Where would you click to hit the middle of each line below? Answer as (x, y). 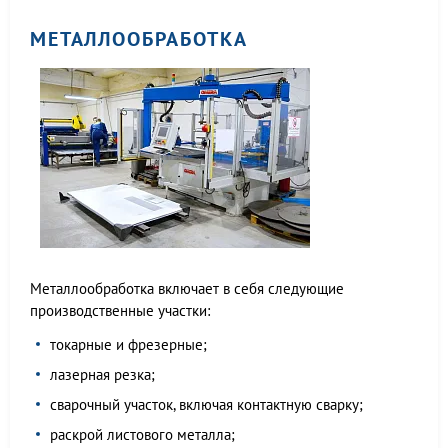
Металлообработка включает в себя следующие (187, 288)
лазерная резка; (102, 374)
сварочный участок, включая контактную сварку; (206, 404)
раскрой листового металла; (142, 434)
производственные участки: (120, 310)
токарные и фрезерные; (128, 344)
